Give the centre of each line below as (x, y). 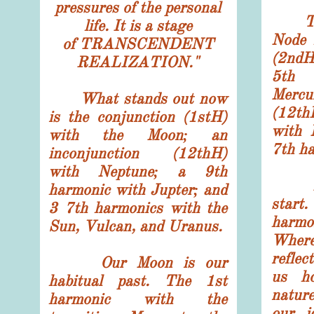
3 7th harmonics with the (138, 208)
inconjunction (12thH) (138, 153)
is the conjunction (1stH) (138, 117)
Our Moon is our (138, 262)
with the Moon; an (138, 135)
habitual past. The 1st (138, 281)
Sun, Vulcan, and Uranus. (135, 226)
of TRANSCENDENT (138, 44)
